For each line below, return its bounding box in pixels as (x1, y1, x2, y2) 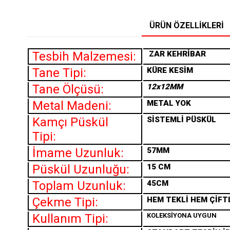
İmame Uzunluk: (32, 146, 124, 160)
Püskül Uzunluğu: (32, 162, 129, 177)
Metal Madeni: (32, 99, 111, 113)
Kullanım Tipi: (32, 212, 108, 226)
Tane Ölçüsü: (32, 82, 104, 97)
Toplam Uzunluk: (32, 179, 126, 193)
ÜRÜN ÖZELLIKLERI (149, 21, 224, 30)
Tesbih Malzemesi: (32, 49, 136, 64)
